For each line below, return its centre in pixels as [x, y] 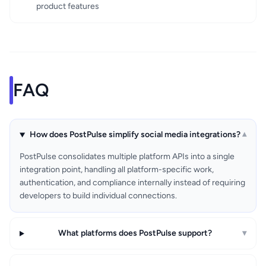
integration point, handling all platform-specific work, [117, 170]
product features [68, 7]
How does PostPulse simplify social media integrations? [135, 135]
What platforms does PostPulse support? [135, 233]
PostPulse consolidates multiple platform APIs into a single [127, 157]
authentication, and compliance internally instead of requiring [132, 183]
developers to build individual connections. [98, 196]
